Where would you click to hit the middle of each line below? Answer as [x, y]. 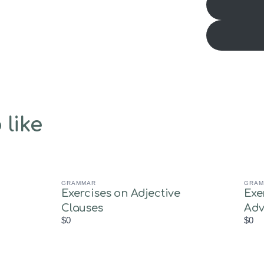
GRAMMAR [79, 183]
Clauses [82, 208]
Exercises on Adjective [121, 194]
